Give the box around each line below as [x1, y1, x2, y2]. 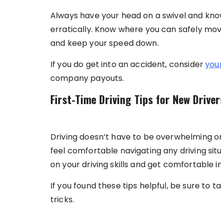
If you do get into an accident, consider [50, 58, 206, 70]
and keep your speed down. [50, 37, 159, 49]
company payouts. [50, 72, 124, 84]
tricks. [50, 193, 74, 205]
